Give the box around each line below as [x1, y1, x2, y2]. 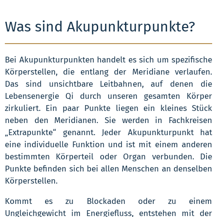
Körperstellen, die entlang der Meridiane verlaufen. [5, 66, 212, 77]
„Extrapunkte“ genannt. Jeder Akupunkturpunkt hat [5, 127, 212, 138]
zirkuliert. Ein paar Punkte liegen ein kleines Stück [5, 103, 212, 113]
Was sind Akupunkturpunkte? [5, 17, 195, 35]
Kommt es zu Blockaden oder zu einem [5, 196, 212, 206]
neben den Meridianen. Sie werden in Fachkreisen [5, 115, 212, 125]
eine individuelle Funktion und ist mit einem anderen [5, 139, 212, 150]
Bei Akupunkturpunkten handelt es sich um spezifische [5, 54, 212, 65]
